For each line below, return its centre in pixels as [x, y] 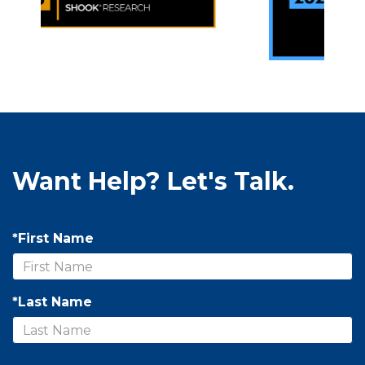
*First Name [53, 239]
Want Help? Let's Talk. [153, 182]
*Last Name [52, 302]
